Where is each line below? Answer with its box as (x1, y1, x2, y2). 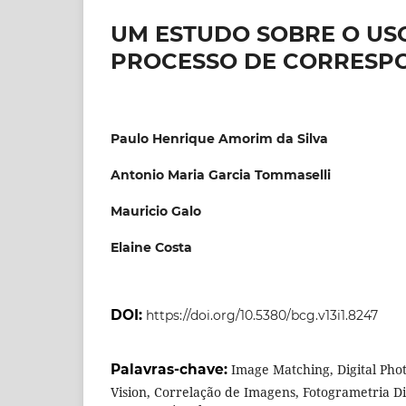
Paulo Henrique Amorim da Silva (111, 130, 328, 147)
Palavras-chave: (111, 360, 231, 378)
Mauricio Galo (111, 202, 201, 219)
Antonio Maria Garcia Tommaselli (111, 166, 331, 183)
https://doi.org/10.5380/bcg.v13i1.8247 (146, 306, 378, 324)
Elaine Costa (111, 238, 192, 256)
